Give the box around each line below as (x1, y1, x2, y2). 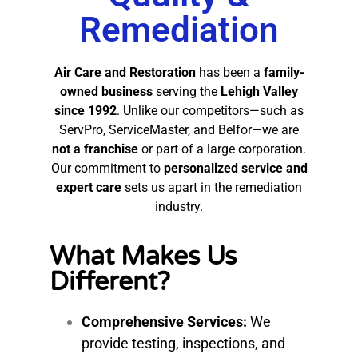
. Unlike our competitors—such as (117, 103, 304, 118)
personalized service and (163, 161, 308, 176)
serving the (153, 84, 221, 99)
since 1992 (54, 103, 117, 118)
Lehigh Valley (221, 84, 298, 99)
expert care (56, 180, 121, 195)
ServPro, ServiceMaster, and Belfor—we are (59, 122, 299, 137)
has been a (195, 65, 264, 80)
